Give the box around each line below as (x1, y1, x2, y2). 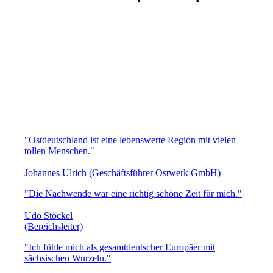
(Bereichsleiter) (24, 221, 83, 232)
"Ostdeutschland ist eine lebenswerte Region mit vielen (24, 134, 236, 145)
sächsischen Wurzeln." (24, 252, 111, 263)
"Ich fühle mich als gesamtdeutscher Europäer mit (24, 241, 215, 252)
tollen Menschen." (24, 145, 94, 156)
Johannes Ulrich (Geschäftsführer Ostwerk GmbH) (24, 167, 221, 178)
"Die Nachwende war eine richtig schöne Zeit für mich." (24, 188, 242, 199)
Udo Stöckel (24, 210, 73, 221)
